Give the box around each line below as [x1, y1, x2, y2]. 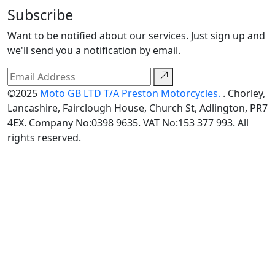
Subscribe [7, 4, 73, 25]
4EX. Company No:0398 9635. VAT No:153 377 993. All [7, 115, 249, 130]
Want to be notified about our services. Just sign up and [7, 28, 265, 42]
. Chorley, [223, 86, 265, 100]
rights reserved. [7, 130, 81, 144]
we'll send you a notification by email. [7, 43, 180, 57]
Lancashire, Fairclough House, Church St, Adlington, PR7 [7, 101, 268, 115]
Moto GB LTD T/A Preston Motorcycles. [40, 86, 223, 100]
